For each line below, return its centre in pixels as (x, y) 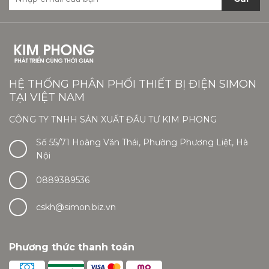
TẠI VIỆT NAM (47, 98)
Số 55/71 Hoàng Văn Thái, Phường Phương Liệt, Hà (142, 143)
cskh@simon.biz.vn (76, 207)
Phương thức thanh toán (72, 247)
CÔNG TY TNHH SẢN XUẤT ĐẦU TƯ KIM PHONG (113, 120)
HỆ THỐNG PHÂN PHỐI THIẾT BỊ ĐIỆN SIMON (133, 84)
